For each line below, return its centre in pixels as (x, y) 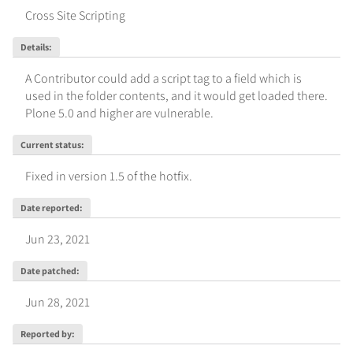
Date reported (50, 207)
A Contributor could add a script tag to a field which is (163, 78)
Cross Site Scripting (75, 15)
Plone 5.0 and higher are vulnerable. (119, 113)
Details (34, 46)
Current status (50, 144)
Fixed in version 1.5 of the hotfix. (109, 176)
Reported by (46, 333)
